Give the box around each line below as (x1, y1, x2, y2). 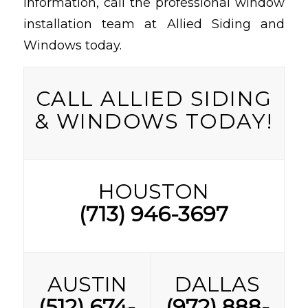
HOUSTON (98, 179, 210, 205)
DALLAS (175, 272, 261, 298)
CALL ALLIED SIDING (35, 86, 272, 112)
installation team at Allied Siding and (23, 16, 285, 32)
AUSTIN (47, 272, 127, 298)
